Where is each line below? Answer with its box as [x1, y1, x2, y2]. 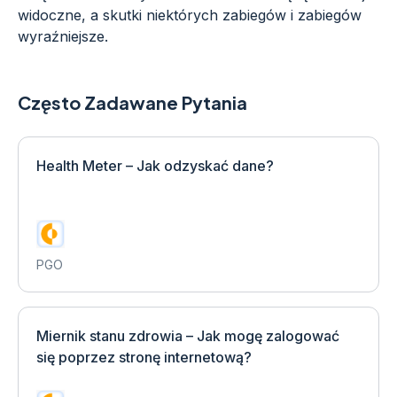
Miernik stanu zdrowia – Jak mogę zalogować [36, 327, 339, 345]
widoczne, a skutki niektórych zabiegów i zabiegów [18, 6, 362, 24]
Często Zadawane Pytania [18, 91, 247, 113]
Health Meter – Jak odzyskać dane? [36, 157, 274, 175]
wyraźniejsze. [18, 27, 108, 45]
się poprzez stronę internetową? [36, 348, 252, 366]
